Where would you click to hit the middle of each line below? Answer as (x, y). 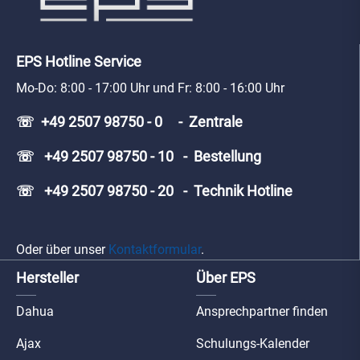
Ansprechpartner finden (262, 312)
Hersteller (47, 278)
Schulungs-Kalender (253, 344)
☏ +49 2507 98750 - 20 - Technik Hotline (154, 191)
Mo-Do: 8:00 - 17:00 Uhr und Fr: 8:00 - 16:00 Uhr (150, 88)
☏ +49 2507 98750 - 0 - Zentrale (129, 122)
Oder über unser (62, 250)
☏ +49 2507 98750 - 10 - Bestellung (139, 157)
